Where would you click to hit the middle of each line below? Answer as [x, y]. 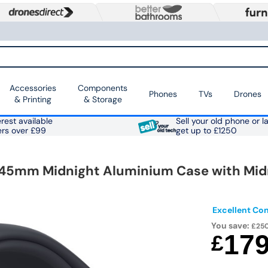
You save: [232, 226]
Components [103, 88]
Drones [248, 94]
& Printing [33, 100]
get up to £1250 [206, 131]
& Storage [103, 100]
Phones [163, 94]
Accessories [33, 88]
